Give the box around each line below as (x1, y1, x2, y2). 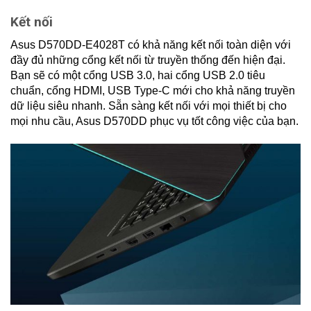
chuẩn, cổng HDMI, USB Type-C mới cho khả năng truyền (10, 84, 295, 96)
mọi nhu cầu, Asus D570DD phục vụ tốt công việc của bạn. (10, 115, 299, 127)
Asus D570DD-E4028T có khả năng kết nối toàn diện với (10, 38, 291, 51)
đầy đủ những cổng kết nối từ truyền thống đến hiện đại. (10, 53, 285, 66)
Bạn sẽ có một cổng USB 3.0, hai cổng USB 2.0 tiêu (10, 69, 265, 81)
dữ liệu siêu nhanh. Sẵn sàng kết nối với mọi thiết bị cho (10, 99, 287, 112)
